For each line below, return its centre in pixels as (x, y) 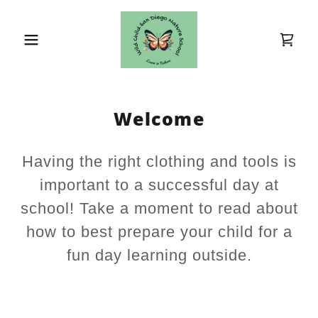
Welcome (159, 119)
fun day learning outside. (159, 255)
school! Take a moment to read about (159, 208)
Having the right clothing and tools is (159, 161)
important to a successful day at (159, 185)
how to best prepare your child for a (159, 232)
